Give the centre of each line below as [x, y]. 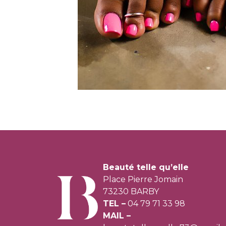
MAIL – [117, 216]
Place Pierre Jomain [143, 179]
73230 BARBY [131, 191]
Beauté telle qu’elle [146, 167]
